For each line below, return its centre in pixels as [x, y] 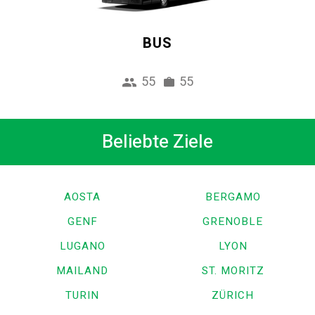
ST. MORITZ [233, 271]
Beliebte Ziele [157, 142]
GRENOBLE [233, 222]
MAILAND [82, 271]
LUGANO [82, 246]
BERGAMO [233, 197]
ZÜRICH [233, 296]
